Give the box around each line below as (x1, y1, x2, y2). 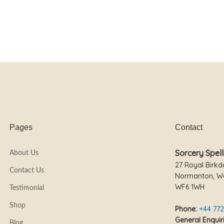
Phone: (175, 204, 197, 214)
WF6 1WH (175, 182, 204, 192)
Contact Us (9, 167, 44, 174)
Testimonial (9, 184, 44, 192)
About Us (9, 149, 38, 157)
